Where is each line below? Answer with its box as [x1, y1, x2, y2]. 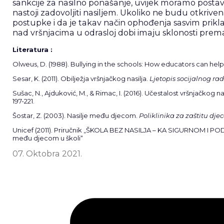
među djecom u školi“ [12, 133, 86, 142]
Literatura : [12, 45, 52, 53]
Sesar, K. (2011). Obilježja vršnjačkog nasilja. [12, 74, 149, 82]
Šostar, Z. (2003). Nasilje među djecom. [12, 111, 139, 119]
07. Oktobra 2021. [12, 148, 82, 158]
